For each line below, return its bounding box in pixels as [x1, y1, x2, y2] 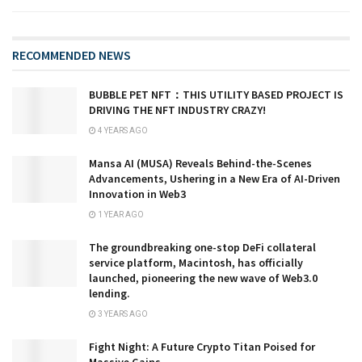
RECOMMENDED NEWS [12, 47, 131, 64]
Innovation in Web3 [89, 187, 186, 202]
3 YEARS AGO [96, 309, 148, 319]
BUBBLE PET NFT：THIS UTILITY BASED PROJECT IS [89, 87, 343, 103]
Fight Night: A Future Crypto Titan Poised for [89, 339, 315, 355]
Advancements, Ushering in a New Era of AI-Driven [89, 171, 340, 187]
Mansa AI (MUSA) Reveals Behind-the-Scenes [89, 156, 312, 171]
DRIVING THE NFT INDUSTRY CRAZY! [89, 103, 266, 118]
